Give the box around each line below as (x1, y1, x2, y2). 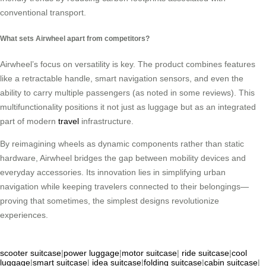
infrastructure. (79, 116, 134, 126)
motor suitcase (122, 248, 177, 258)
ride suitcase (182, 248, 229, 258)
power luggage (64, 248, 119, 258)
